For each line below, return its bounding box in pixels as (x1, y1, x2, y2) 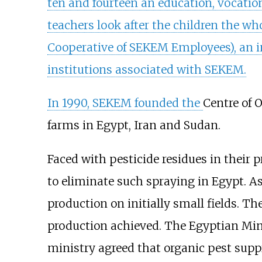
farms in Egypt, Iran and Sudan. (47, 118, 220, 133)
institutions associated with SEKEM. (47, 63, 246, 77)
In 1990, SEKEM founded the (47, 96, 203, 111)
